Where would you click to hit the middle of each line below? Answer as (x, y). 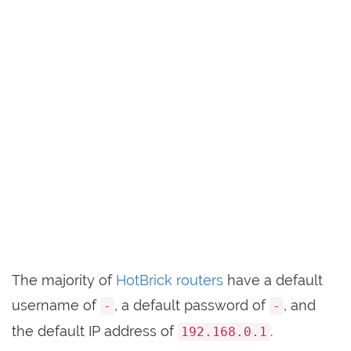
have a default (273, 280)
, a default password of (192, 305)
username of (56, 305)
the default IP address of (95, 331)
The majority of (64, 280)
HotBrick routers (170, 280)
